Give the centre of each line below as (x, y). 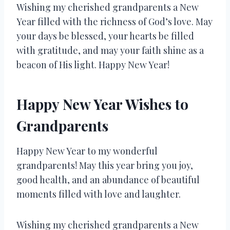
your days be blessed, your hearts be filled (105, 36)
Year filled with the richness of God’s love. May (114, 21)
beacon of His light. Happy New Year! (93, 64)
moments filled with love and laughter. (99, 194)
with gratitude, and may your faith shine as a (110, 50)
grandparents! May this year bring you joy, (105, 165)
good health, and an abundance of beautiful (108, 179)
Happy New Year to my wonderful (87, 151)
